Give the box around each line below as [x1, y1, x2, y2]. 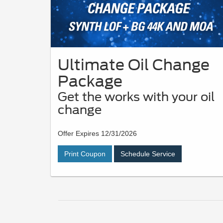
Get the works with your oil [58, 89, 215, 104]
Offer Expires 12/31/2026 [58, 129, 137, 137]
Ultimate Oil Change [58, 55, 210, 74]
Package [58, 72, 122, 90]
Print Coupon [64, 149, 106, 158]
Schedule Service [120, 149, 175, 158]
